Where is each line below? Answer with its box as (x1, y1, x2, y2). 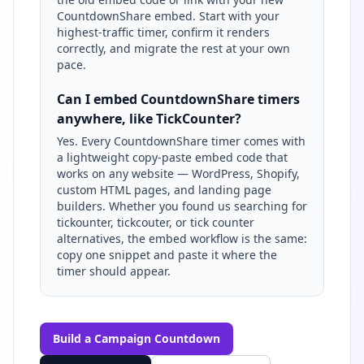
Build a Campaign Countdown (53, 330, 220, 346)
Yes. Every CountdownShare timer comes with (57, 132, 305, 149)
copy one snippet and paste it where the (57, 246, 277, 262)
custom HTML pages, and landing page (57, 181, 271, 197)
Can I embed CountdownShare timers (57, 89, 300, 108)
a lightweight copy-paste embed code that (57, 149, 288, 165)
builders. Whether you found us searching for (57, 197, 307, 214)
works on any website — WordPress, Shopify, (57, 165, 300, 181)
